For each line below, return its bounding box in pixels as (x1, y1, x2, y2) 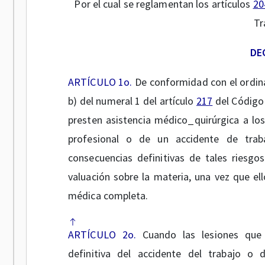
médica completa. (68, 189, 148, 202)
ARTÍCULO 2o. (68, 228, 136, 241)
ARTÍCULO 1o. (68, 75, 132, 89)
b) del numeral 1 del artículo (68, 94, 196, 108)
